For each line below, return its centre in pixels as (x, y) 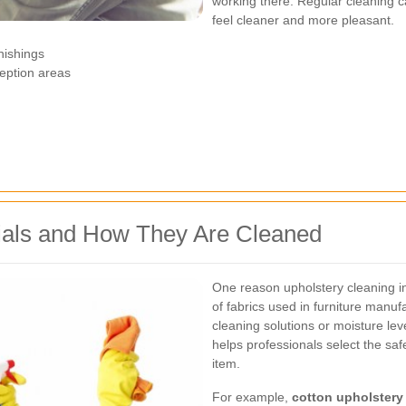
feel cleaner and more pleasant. (303, 19)
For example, (252, 396)
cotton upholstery (348, 396)
